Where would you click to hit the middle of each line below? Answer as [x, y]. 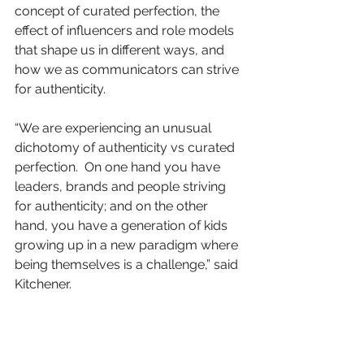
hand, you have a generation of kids [123, 225]
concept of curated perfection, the [119, 11]
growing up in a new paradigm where [128, 245]
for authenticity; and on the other [113, 206]
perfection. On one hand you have [119, 167]
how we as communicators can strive [128, 69]
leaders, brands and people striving [122, 186]
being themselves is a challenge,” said [128, 264]
